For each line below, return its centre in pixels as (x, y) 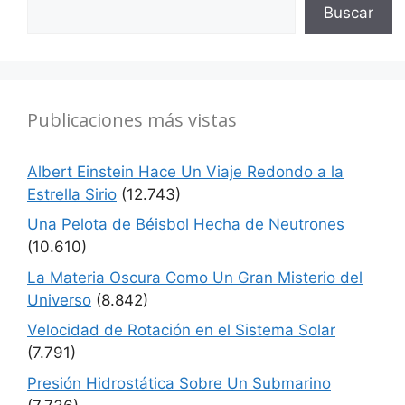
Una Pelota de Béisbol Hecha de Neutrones (186, 225)
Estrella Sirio (72, 194)
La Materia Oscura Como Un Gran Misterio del (195, 277)
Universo (59, 300)
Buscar (348, 12)
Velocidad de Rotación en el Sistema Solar (181, 330)
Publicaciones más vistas (132, 119)
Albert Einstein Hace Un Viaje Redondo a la (185, 171)
